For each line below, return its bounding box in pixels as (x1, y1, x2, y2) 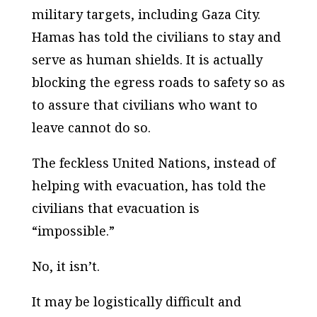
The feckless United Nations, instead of (31, 154, 275, 172)
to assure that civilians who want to (31, 96, 258, 114)
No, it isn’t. (31, 258, 100, 275)
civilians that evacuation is (31, 200, 200, 217)
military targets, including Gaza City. (31, 6, 260, 23)
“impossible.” (31, 222, 115, 240)
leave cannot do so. (31, 119, 151, 137)
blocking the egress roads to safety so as (31, 74, 285, 91)
